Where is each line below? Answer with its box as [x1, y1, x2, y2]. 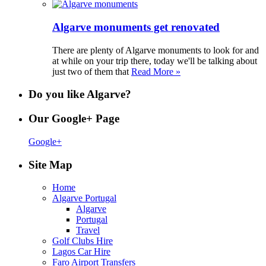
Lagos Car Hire [52, 246, 110, 257]
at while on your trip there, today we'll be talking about [52, 55, 257, 66]
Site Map [28, 158, 72, 171]
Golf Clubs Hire [52, 236, 113, 246]
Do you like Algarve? [28, 88, 131, 101]
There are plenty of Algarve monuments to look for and [52, 45, 259, 55]
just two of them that [52, 66, 131, 77]
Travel [76, 225, 100, 236]
